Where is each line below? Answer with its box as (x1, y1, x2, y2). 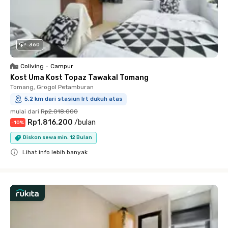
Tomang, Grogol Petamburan (10, 83, 94, 91)
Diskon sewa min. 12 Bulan (23, 134, 92, 140)
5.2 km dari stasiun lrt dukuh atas (24, 95, 123, 102)
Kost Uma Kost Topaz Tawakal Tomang (10, 73, 149, 82)
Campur (50, 62, 73, 70)
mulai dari (10, 107, 39, 115)
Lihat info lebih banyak (22, 148, 88, 156)
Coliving (20, 62, 44, 70)
